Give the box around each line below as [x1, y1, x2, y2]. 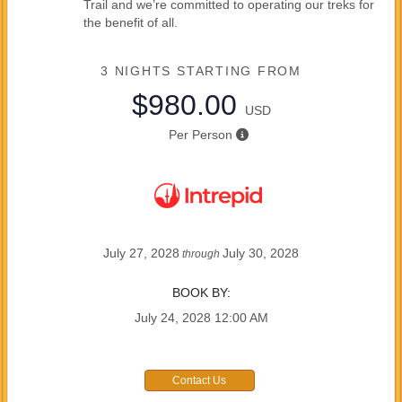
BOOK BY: [171, 284, 231, 300]
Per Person [168, 127, 232, 142]
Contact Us [172, 373, 226, 387]
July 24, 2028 [134, 310, 211, 325]
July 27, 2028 [103, 245, 179, 260]
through [179, 247, 223, 260]
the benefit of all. [83, 14, 178, 30]
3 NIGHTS [100, 63, 177, 78]
